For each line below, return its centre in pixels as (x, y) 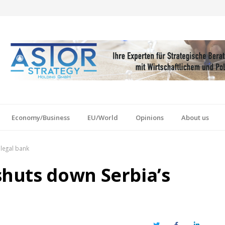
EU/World (103, 117)
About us (195, 117)
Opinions (150, 117)
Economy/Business (41, 117)
